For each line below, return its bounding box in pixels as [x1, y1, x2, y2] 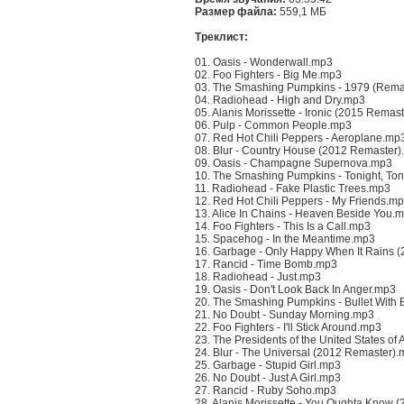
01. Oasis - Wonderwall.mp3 [195, 56, 333, 69]
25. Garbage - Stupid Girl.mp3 [195, 359, 341, 372]
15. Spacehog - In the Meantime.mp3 [195, 233, 375, 245]
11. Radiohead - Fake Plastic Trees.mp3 [195, 182, 390, 195]
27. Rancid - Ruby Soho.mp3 [195, 384, 336, 397]
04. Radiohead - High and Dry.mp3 [195, 94, 365, 106]
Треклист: [195, 31, 248, 43]
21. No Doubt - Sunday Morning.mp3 [195, 308, 374, 321]
